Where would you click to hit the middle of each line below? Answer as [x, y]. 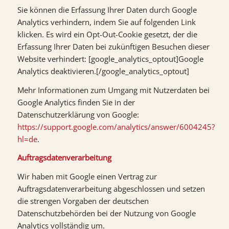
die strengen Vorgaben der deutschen [83, 201]
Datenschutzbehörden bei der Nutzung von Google [106, 213]
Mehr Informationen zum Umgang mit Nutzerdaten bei [113, 90]
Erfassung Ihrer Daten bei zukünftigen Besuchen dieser [113, 46]
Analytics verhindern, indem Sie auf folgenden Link [106, 22]
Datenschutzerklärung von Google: [78, 114]
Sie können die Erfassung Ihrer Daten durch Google [107, 9]
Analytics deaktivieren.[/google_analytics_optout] [103, 71]
